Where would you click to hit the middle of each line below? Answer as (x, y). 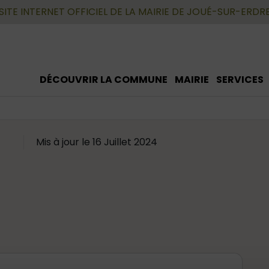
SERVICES (240, 80)
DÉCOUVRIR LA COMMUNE (104, 80)
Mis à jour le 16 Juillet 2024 (97, 142)
